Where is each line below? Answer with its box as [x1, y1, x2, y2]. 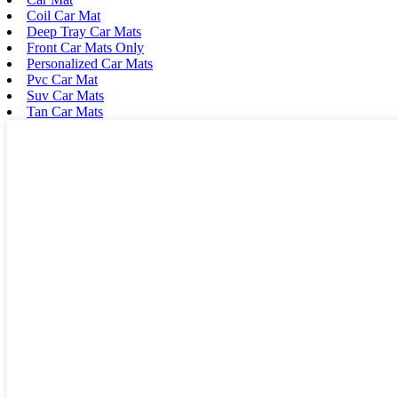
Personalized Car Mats [27, 55, 153, 71]
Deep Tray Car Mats [27, 23, 141, 39]
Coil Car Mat [27, 7, 100, 23]
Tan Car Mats [27, 103, 103, 119]
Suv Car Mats [27, 87, 104, 103]
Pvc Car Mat [27, 71, 98, 87]
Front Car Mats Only [27, 39, 144, 55]
